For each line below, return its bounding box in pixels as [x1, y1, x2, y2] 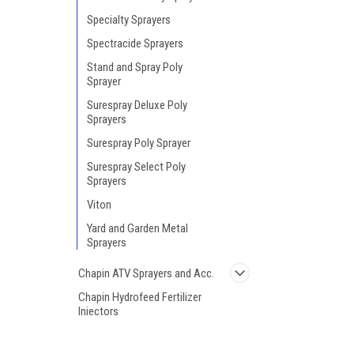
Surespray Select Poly [87, 160, 186, 174]
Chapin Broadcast [78, 328, 160, 342]
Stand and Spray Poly [87, 60, 183, 74]
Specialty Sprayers [87, 13, 171, 27]
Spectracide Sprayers [87, 36, 183, 51]
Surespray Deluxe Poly [87, 98, 187, 112]
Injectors [78, 304, 119, 318]
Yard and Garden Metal [87, 221, 188, 235]
